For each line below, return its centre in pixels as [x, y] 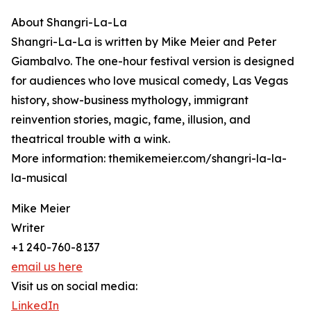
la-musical [39, 178]
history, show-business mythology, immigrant [130, 100]
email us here [47, 267]
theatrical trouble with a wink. [91, 139]
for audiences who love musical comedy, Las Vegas [150, 81]
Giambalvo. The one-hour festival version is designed [153, 61]
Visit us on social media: [74, 286]
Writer [28, 228]
